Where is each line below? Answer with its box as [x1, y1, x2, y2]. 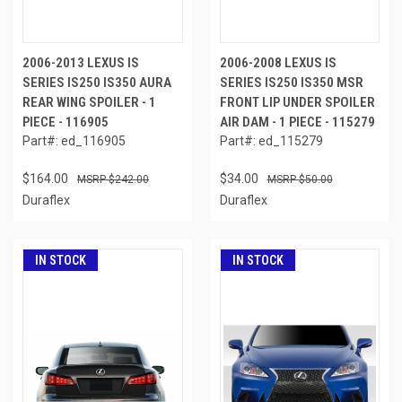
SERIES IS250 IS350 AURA [22, 74, 171, 91]
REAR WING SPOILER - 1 [22, 93, 156, 110]
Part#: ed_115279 [219, 133, 323, 148]
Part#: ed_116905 [22, 133, 126, 148]
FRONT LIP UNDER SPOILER [219, 93, 375, 110]
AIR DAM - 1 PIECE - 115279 [219, 113, 375, 130]
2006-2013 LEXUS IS [22, 54, 139, 71]
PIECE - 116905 [22, 113, 109, 130]
